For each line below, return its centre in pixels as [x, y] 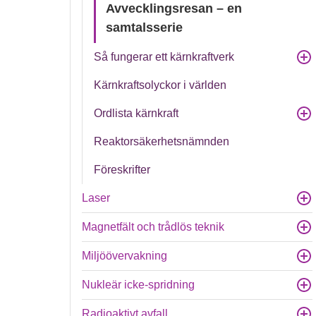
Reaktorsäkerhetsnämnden [162, 141]
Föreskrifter [122, 170]
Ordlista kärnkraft [136, 113]
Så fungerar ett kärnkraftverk [164, 57]
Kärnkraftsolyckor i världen [160, 85]
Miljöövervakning [125, 256]
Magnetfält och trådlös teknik [153, 227]
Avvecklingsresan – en [174, 8]
